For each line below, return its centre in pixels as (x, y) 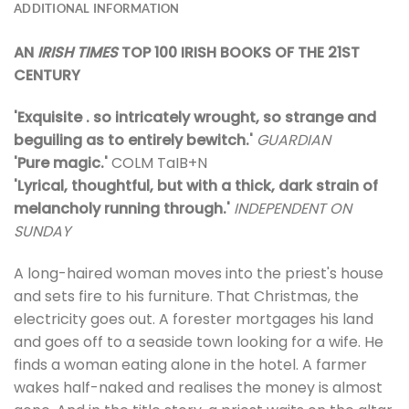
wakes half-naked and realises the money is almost (198, 387)
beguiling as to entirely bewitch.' (133, 140)
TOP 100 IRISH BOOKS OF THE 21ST (239, 53)
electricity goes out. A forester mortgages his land (194, 319)
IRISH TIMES (78, 53)
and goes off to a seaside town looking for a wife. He (199, 341)
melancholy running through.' (124, 209)
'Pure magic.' (63, 163)
